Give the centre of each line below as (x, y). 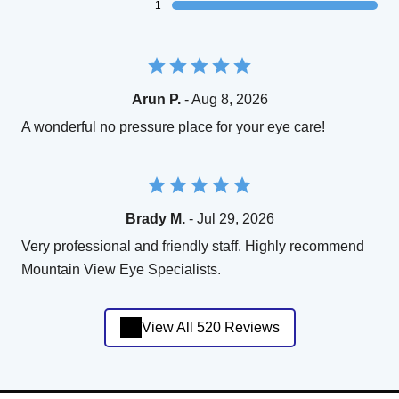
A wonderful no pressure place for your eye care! (173, 126)
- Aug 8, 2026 (224, 99)
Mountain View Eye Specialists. (121, 269)
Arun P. (156, 99)
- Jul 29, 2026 (229, 218)
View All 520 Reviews (210, 328)
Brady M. (155, 218)
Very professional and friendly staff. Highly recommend (193, 246)
